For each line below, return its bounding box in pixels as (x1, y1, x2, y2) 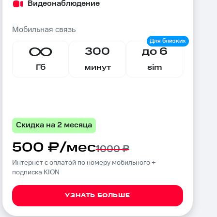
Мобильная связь (12, 25, 76, 34)
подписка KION (12, 169, 60, 176)
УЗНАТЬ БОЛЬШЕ (65, 192, 130, 199)
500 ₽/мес (12, 138, 96, 157)
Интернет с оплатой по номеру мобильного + (12, 159, 156, 167)
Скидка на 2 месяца (15, 121, 92, 130)
